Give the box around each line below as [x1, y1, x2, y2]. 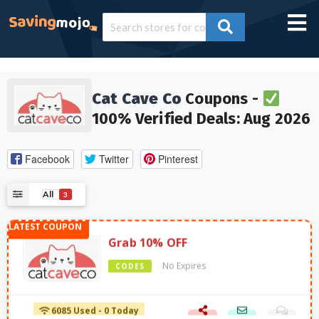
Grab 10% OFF [108, 228, 188, 244]
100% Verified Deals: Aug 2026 [91, 109, 311, 129]
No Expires [162, 253, 206, 266]
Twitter [98, 151, 129, 166]
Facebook [24, 151, 70, 166]
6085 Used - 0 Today [49, 298, 140, 310]
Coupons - [182, 89, 263, 109]
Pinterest [157, 151, 198, 166]
